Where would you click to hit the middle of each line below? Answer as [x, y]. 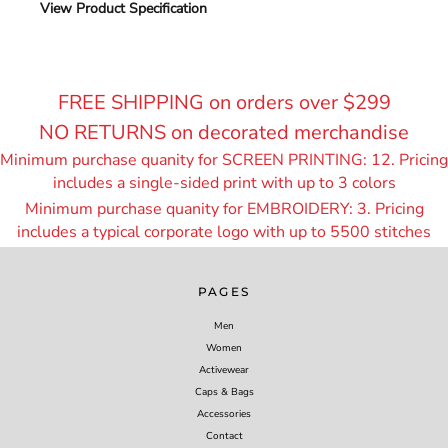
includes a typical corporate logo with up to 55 [183, 232]
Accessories [224, 413]
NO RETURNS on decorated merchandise [224, 132]
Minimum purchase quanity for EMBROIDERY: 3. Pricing [224, 209]
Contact [224, 435]
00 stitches [390, 232]
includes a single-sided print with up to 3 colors [224, 183]
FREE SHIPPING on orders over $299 [224, 102]
